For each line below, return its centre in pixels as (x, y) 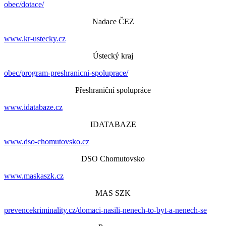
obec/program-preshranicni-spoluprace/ (66, 73)
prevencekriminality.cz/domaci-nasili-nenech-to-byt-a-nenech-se (105, 210)
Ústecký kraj (113, 56)
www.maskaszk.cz (34, 176)
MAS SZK (113, 193)
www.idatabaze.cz (33, 107)
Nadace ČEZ (113, 21)
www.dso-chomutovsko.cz (47, 142)
